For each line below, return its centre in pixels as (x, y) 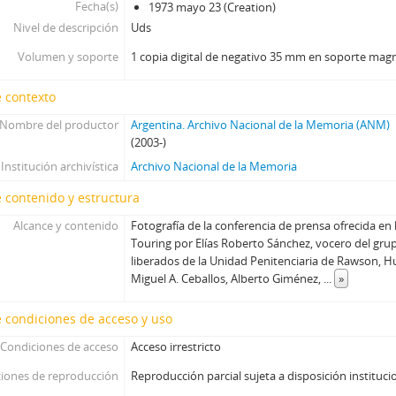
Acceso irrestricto (176, 346)
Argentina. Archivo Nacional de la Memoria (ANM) (261, 124)
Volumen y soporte (68, 56)
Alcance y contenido (65, 225)
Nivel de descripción (65, 27)
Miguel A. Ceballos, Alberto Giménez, (228, 278)
